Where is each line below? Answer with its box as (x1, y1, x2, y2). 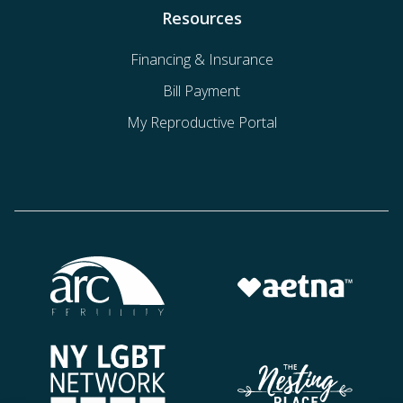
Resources (161, 7, 242, 30)
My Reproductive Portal (126, 112, 277, 133)
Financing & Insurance (130, 49, 273, 70)
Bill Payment (163, 81, 240, 102)
